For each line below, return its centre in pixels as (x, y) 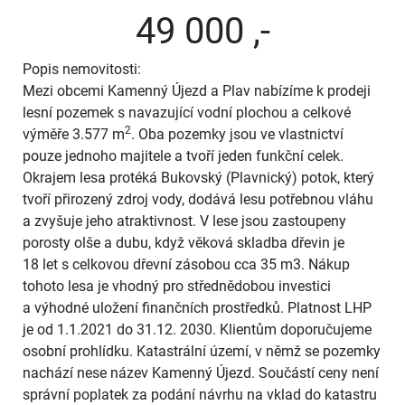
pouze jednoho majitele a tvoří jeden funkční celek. (183, 155)
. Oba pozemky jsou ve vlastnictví (237, 134)
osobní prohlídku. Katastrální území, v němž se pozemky (202, 351)
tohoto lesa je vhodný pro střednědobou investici (177, 286)
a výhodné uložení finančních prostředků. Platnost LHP (197, 307)
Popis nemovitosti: (82, 69)
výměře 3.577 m (74, 134)
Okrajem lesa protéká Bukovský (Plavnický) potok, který (198, 177)
